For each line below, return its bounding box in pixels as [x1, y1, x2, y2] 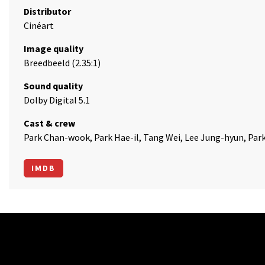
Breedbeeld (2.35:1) [24, 57, 101, 69]
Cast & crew [24, 117, 75, 129]
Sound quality [24, 80, 83, 92]
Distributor [24, 5, 71, 17]
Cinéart [24, 20, 54, 31]
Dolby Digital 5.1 [24, 94, 90, 106]
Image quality [24, 43, 83, 54]
